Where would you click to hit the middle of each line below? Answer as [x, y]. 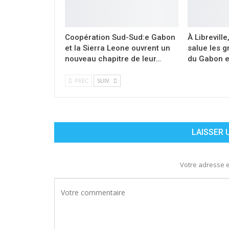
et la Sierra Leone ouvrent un [118, 48]
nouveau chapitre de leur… [113, 59]
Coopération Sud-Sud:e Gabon [120, 37]
